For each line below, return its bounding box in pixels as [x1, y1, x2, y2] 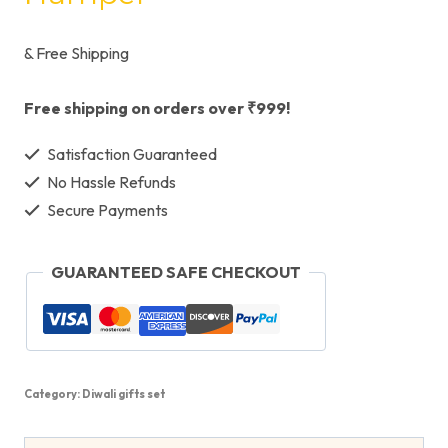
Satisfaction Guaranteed [44, 144, 217, 164]
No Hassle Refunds [44, 172, 176, 192]
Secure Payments [44, 200, 168, 220]
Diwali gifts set [82, 387, 165, 401]
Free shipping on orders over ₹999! [24, 98, 290, 118]
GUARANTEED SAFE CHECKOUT [51, 262, 301, 282]
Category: [24, 387, 82, 401]
